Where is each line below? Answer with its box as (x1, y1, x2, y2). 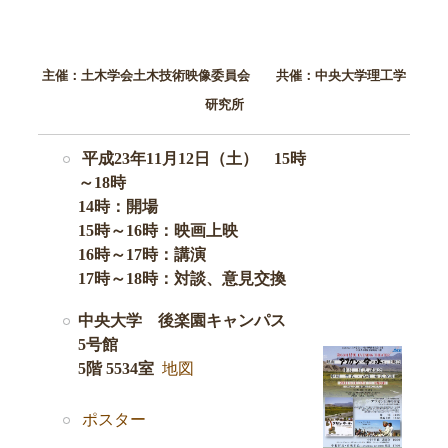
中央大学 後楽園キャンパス (78, 311, 302, 329)
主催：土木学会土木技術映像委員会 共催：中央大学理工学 (42, 68, 406, 84)
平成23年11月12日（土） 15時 (82, 150, 306, 168)
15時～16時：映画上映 (78, 222, 254, 240)
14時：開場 (78, 198, 190, 216)
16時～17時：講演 (78, 246, 238, 264)
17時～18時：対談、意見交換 (78, 270, 286, 288)
